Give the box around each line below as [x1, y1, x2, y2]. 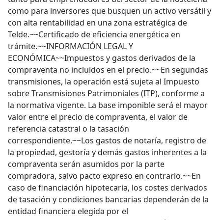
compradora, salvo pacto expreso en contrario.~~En [8, 170, 201, 181]
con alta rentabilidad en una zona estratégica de [8, 17, 187, 28]
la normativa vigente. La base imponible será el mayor [8, 100, 208, 110]
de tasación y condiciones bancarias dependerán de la [8, 194, 209, 205]
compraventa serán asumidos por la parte [8, 159, 165, 169]
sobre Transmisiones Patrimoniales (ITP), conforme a [8, 88, 205, 99]
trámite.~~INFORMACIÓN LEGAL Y [8, 41, 133, 52]
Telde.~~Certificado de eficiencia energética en [8, 29, 180, 40]
